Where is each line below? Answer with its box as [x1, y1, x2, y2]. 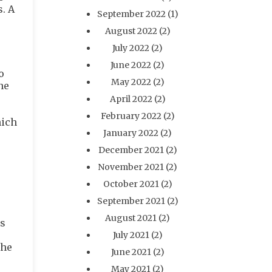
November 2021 [98, 161, 165, 172]
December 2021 [98, 144, 164, 155]
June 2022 [110, 59, 152, 70]
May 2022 [110, 76, 151, 87]
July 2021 [112, 229, 149, 240]
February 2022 [100, 110, 161, 121]
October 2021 [103, 178, 159, 189]
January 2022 [103, 127, 159, 138]
